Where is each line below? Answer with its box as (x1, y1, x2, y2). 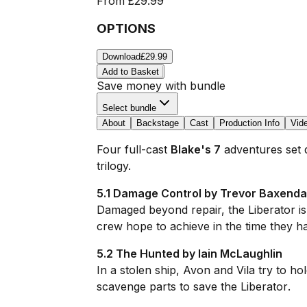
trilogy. (96, 159, 131, 173)
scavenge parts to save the (96, 280, 241, 294)
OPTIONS (96, 20, 156, 36)
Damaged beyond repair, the (96, 203, 248, 217)
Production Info (219, 118, 280, 129)
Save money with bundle (96, 79, 225, 93)
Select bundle (101, 103, 156, 114)
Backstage (136, 118, 179, 129)
